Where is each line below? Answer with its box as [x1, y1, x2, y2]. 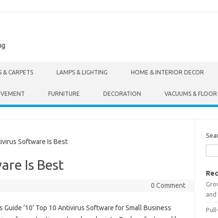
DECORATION [103, 91, 141, 97]
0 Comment [150, 182, 185, 189]
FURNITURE [48, 91, 80, 97]
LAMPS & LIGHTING [56, 69, 108, 75]
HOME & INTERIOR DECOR [131, 69, 204, 75]
